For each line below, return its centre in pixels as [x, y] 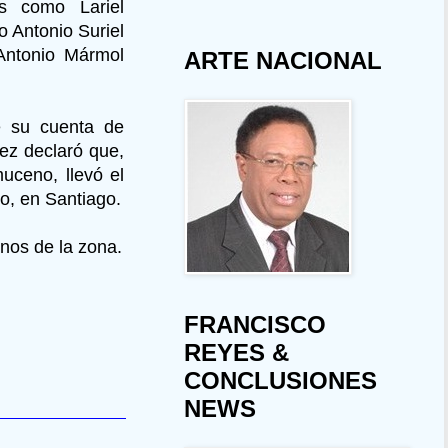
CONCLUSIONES [280, 381]
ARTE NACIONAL [283, 61]
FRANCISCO [255, 325]
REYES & [236, 353]
